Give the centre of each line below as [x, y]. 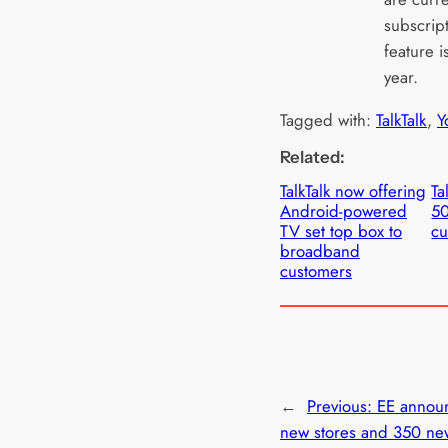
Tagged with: [328, 120]
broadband [320, 250]
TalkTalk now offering [353, 190]
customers [316, 270]
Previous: [342, 405]
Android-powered [343, 210]
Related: [312, 157]
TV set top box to [341, 230]
